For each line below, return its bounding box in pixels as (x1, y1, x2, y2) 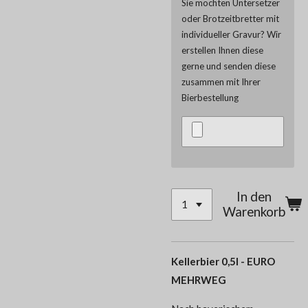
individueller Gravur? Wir (181, 28, 281, 40)
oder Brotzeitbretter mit (181, 12, 279, 24)
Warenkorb (223, 203, 286, 220)
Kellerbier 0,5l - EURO (171, 254, 275, 267)
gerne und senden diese (181, 60, 276, 71)
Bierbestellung (181, 91, 239, 103)
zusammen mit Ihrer (181, 76, 261, 87)
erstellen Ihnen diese (181, 44, 263, 56)
